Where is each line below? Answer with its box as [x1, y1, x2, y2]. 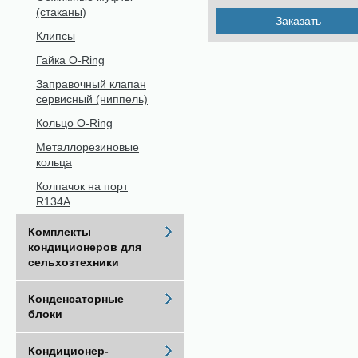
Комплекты [28, 225, 91, 238]
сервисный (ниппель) [36, 93, 148, 105]
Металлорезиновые [36, 141, 139, 153]
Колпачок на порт [36, 180, 128, 193]
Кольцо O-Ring [36, 117, 113, 129]
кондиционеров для [28, 241, 141, 253]
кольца [36, 156, 72, 169]
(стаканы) [36, 6, 86, 18]
